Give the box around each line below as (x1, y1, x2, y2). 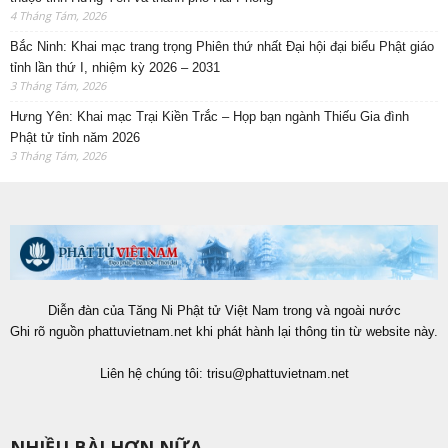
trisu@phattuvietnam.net (206, 365, 349, 381)
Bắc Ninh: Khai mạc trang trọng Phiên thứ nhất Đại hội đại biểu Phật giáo (10, 39, 434, 55)
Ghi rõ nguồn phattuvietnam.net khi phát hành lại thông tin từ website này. (10, 323, 438, 339)
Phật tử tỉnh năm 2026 (10, 130, 140, 146)
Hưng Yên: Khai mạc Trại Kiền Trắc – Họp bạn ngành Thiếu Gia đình (10, 109, 409, 125)
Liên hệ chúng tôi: (99, 365, 207, 381)
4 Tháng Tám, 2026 (10, 8, 106, 24)
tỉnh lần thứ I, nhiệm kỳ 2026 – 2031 (10, 60, 220, 76)
